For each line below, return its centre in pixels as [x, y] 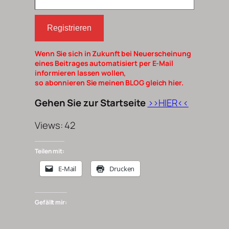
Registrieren [69, 28]
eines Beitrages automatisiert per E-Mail [104, 63]
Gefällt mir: [51, 202]
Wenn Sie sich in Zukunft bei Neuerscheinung [113, 53]
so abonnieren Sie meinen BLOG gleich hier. [109, 82]
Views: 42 [55, 125]
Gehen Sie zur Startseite [90, 103]
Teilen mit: [50, 151]
